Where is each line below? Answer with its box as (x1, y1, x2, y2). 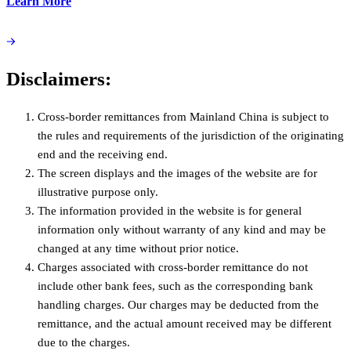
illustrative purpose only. (38, 186, 158, 199)
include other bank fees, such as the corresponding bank (38, 280, 313, 293)
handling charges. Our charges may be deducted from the (38, 299, 319, 312)
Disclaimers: (6, 68, 111, 90)
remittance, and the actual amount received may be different (38, 317, 331, 331)
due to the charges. (38, 336, 130, 349)
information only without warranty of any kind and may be (38, 223, 326, 237)
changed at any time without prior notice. (38, 242, 239, 255)
